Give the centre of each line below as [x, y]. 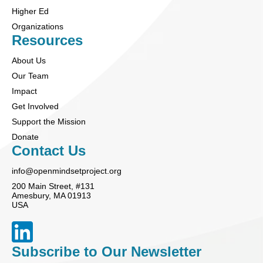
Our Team [30, 75]
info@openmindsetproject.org [68, 171]
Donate [25, 136]
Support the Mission [49, 121]
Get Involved [35, 106]
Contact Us [49, 150]
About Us [29, 60]
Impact [24, 91]
